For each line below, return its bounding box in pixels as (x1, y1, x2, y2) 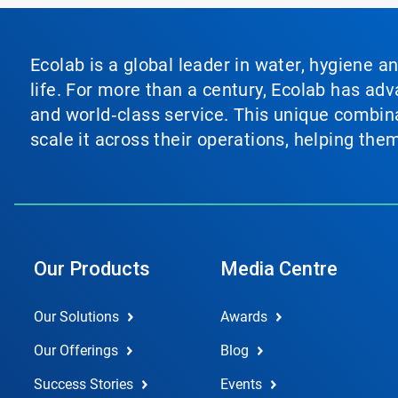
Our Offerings (34, 342, 118, 359)
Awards (219, 308, 267, 325)
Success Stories (34, 376, 133, 393)
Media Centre (219, 258, 338, 280)
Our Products (34, 258, 150, 280)
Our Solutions (34, 308, 119, 325)
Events (219, 376, 262, 393)
